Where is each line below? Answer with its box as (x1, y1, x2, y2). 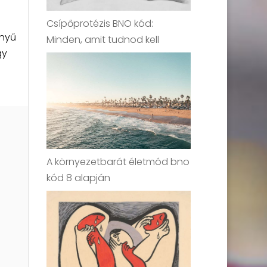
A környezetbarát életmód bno (46, 154, 190, 169)
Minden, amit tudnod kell (46, 33, 160, 47)
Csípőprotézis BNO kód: (46, 17, 154, 31)
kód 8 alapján (46, 170, 111, 185)
